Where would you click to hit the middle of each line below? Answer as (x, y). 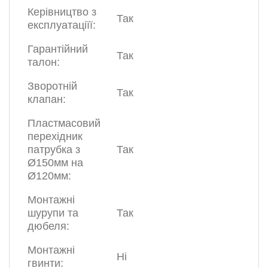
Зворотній (52, 86)
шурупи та (53, 213)
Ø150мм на (55, 163)
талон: (44, 63)
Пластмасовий (64, 124)
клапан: (47, 100)
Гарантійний (58, 49)
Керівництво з (62, 12)
